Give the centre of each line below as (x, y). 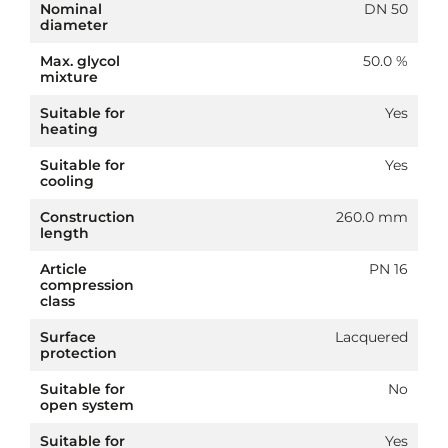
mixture (69, 76)
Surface (68, 336)
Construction (87, 216)
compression (87, 284)
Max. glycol (80, 60)
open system (87, 404)
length (64, 232)
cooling (67, 180)
